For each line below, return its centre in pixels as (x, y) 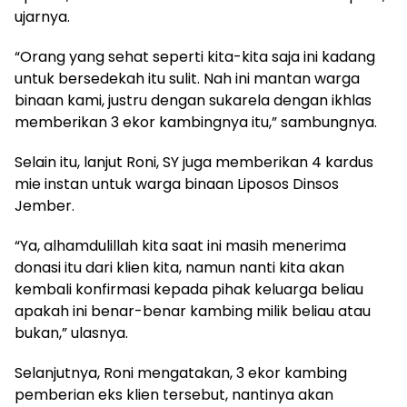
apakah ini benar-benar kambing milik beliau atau (193, 311)
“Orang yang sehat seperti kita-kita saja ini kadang (195, 56)
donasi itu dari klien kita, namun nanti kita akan (179, 267)
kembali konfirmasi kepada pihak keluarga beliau (189, 289)
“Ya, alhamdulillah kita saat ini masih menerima (180, 245)
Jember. (45, 205)
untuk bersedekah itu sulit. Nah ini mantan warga (187, 78)
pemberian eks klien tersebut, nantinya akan (174, 394)
